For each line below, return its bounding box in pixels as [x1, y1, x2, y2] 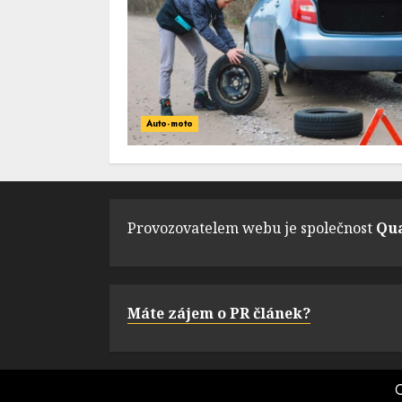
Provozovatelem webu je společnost [127, 218, 376, 238]
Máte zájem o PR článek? [127, 303, 310, 323]
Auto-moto [146, 117, 193, 130]
